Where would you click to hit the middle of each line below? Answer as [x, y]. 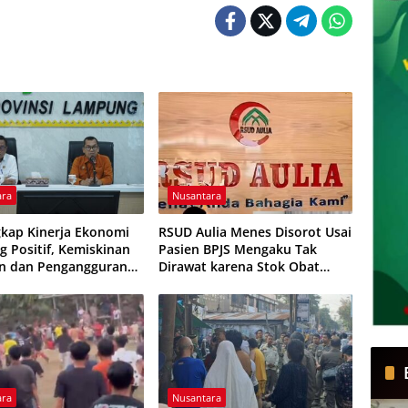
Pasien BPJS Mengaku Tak [237, 250]
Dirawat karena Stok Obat [239, 267]
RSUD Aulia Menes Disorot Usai [255, 232]
